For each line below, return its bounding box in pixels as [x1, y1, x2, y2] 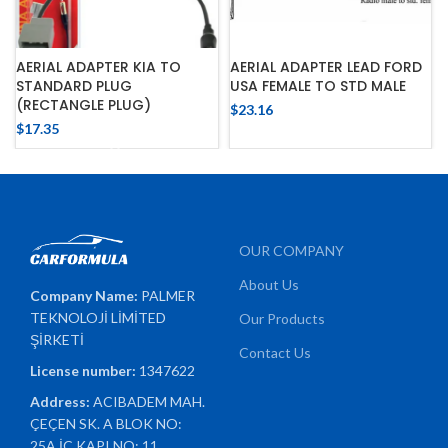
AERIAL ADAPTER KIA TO [16, 56, 181, 77]
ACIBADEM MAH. [93, 393, 206, 411]
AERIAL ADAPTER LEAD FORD [229, 56, 422, 77]
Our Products [239, 309, 325, 327]
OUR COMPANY [239, 241, 344, 259]
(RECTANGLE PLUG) [16, 94, 151, 115]
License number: [30, 362, 140, 380]
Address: [30, 393, 94, 411]
